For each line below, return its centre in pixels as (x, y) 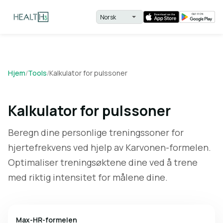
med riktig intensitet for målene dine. (88, 177)
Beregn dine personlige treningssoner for (96, 132)
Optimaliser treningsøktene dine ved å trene (103, 162)
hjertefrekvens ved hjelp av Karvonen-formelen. (110, 147)
